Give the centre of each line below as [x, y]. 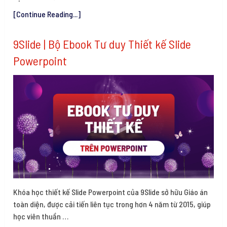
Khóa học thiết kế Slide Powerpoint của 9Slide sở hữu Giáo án [111, 192]
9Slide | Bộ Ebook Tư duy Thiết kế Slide [102, 44]
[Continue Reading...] [47, 14]
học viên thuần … [41, 216]
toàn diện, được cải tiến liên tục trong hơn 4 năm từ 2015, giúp [112, 204]
